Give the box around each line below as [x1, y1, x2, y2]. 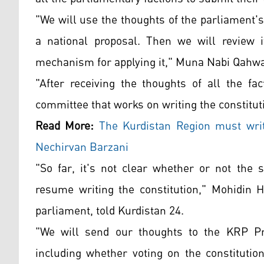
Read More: [35, 115, 94, 138]
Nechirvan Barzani [35, 136, 128, 159]
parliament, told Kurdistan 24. [35, 200, 187, 223]
